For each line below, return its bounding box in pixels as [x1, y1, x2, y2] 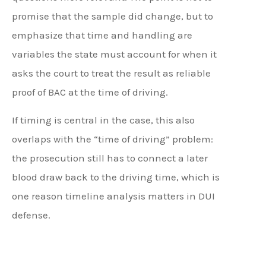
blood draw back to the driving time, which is [12, 170, 220, 183]
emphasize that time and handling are [12, 29, 192, 42]
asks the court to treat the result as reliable [12, 67, 211, 80]
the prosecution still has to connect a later [12, 151, 208, 164]
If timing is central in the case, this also [12, 113, 195, 126]
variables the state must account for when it [12, 48, 217, 61]
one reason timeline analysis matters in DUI [12, 189, 215, 202]
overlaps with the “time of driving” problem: [12, 132, 213, 145]
